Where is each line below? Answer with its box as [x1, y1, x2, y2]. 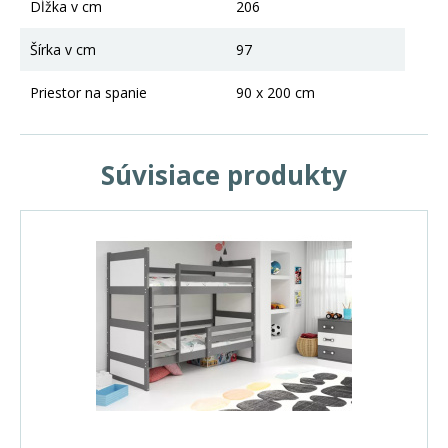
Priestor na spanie [30, 82, 147, 102]
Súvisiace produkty [101, 156, 347, 193]
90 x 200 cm [236, 82, 315, 102]
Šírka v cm [30, 39, 96, 59]
